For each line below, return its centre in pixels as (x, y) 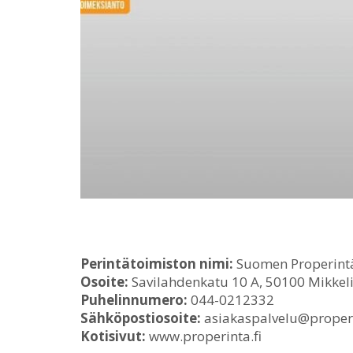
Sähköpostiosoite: (141, 318)
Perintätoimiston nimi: (157, 264)
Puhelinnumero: (134, 300)
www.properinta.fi (204, 336)
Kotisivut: (113, 336)
